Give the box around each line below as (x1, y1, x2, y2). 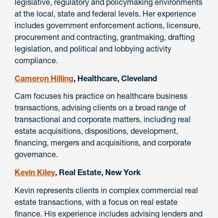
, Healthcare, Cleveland (73, 73, 157, 83)
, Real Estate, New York (55, 167, 141, 178)
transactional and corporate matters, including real (15, 114, 191, 125)
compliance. (15, 55, 58, 65)
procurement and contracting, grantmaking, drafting (15, 32, 195, 42)
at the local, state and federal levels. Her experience (15, 8, 196, 18)
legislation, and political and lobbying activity (15, 43, 171, 54)
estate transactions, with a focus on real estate (15, 197, 178, 207)
